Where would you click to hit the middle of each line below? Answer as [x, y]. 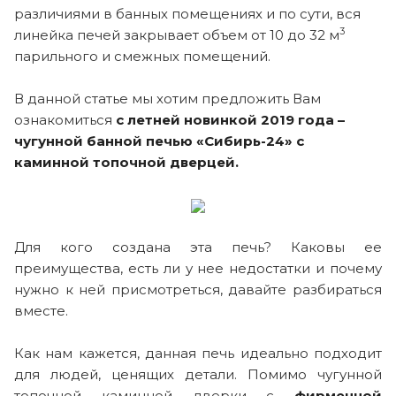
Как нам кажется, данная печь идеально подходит [198, 353]
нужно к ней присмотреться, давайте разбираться [198, 289]
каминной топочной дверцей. [128, 162]
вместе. [41, 310]
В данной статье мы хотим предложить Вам [168, 98]
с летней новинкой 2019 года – [228, 119]
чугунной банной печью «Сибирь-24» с [159, 141]
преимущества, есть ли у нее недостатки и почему [198, 268]
